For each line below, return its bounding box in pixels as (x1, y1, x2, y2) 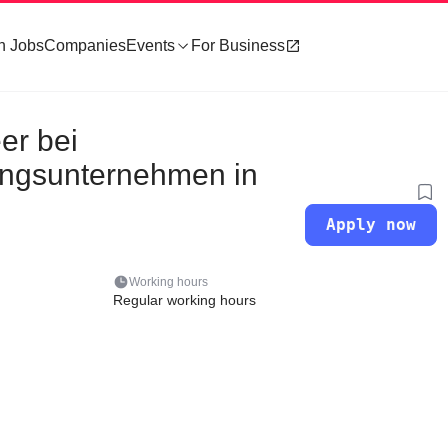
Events (126, 37, 175, 54)
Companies (44, 37, 126, 54)
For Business (191, 37, 285, 54)
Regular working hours (112, 292, 256, 308)
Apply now (326, 215, 417, 234)
